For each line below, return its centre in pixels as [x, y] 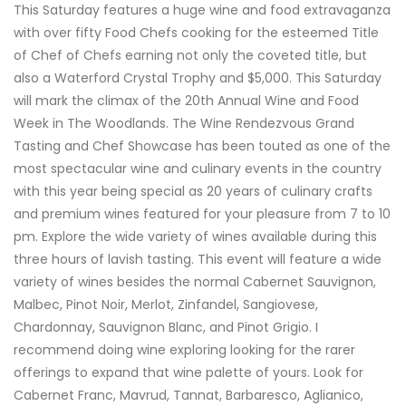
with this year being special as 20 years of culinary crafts [193, 191]
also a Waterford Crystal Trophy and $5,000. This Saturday [198, 77]
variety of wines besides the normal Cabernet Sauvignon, [195, 281]
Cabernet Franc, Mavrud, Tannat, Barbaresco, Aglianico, [188, 395]
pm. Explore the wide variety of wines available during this [195, 236]
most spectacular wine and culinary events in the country [198, 168]
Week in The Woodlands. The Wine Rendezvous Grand [184, 123]
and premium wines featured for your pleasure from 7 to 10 [202, 213]
